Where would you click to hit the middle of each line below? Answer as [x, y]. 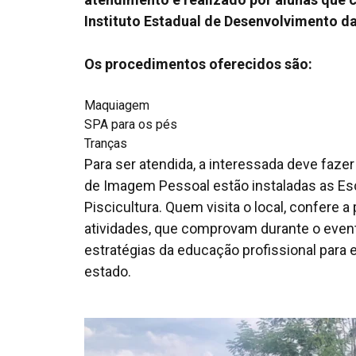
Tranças [106, 144]
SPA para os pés [131, 125]
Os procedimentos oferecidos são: [198, 64]
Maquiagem [117, 106]
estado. [108, 272]
